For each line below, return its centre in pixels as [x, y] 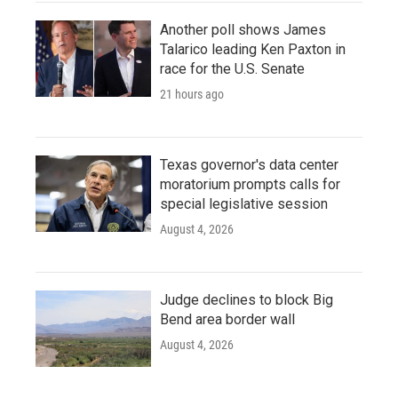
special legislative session [244, 204]
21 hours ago [192, 94]
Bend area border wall [227, 319]
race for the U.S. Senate [232, 69]
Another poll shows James [243, 30]
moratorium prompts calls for [250, 184]
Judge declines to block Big [247, 300]
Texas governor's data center [249, 165]
